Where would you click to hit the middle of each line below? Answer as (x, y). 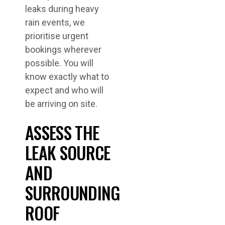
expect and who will (64, 90)
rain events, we (55, 22)
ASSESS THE (62, 132)
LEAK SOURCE (68, 152)
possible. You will (59, 63)
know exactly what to (67, 77)
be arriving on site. (61, 104)
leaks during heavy (62, 9)
